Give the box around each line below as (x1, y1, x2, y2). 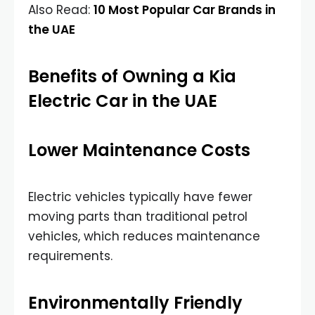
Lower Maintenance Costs (28, 139, 250, 162)
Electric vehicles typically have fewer (28, 188, 252, 205)
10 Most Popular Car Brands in (94, 1, 276, 18)
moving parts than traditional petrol (28, 208, 247, 225)
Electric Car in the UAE (28, 89, 217, 112)
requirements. (28, 247, 112, 264)
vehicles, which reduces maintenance (28, 228, 260, 245)
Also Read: (28, 1, 94, 18)
